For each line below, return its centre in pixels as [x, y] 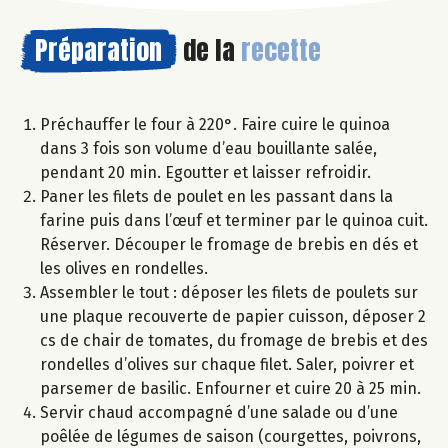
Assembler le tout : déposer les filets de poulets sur [229, 292]
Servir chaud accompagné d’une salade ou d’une [219, 412]
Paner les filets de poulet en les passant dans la [216, 196]
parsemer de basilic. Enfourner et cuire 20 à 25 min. [230, 388]
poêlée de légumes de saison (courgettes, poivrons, [230, 436]
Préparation [98, 49]
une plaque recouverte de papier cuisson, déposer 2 [233, 316]
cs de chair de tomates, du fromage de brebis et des [234, 340]
